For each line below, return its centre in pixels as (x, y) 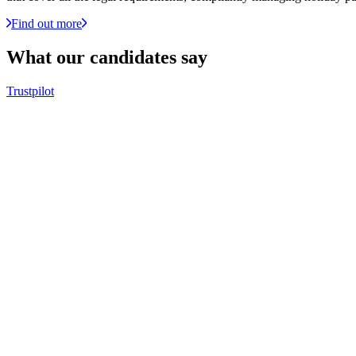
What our (48, 57)
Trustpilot (30, 91)
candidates (133, 57)
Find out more (46, 24)
